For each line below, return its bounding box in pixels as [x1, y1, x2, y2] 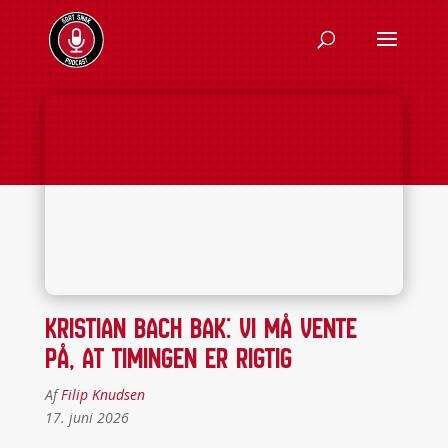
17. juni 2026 [44, 408, 129, 427]
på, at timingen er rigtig [44, 340, 300, 376]
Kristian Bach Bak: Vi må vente [44, 310, 357, 346]
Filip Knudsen [60, 385, 145, 404]
